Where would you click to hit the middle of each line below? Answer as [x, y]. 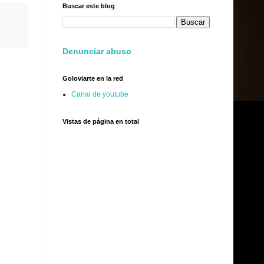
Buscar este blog [89, 6]
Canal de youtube [100, 94]
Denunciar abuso [97, 51]
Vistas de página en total [101, 121]
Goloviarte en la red [93, 78]
